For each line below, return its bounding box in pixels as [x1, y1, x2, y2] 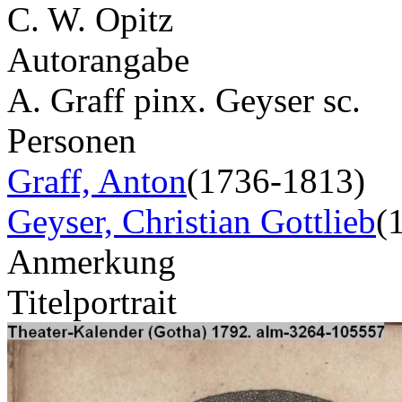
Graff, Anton [7, 161, 187, 200]
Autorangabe [7, 39, 189, 79]
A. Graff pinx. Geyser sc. [7, 80, 361, 119]
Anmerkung [7, 241, 176, 281]
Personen [7, 120, 136, 160]
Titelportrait [7, 282, 177, 321]
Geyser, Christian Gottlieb [7, 201, 376, 240]
